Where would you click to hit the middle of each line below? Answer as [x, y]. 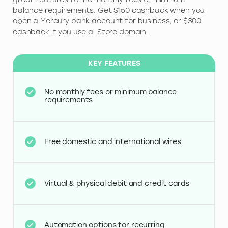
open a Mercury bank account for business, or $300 [107, 21]
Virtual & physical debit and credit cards [117, 183]
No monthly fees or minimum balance [111, 92]
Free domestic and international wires [113, 141]
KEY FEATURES [114, 64]
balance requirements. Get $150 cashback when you [109, 11]
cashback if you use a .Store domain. [80, 32]
